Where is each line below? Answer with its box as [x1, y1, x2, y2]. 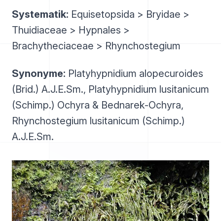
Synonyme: [12, 68, 66, 79]
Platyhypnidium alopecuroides [66, 68, 203, 79]
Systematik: [12, 8, 69, 20]
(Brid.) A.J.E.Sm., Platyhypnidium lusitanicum [12, 83, 209, 95]
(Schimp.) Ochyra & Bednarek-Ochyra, [12, 99, 184, 111]
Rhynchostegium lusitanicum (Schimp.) [12, 115, 185, 127]
